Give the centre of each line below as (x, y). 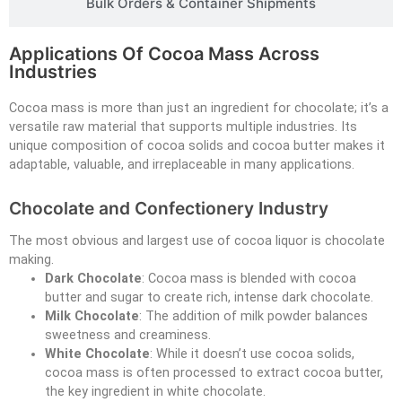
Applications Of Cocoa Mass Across (164, 53)
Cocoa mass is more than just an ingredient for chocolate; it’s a (199, 108)
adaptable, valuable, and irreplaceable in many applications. (182, 164)
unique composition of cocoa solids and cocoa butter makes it (197, 145)
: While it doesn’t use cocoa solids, (252, 354)
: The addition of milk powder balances (253, 316)
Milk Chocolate (92, 316)
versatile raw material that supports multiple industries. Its (183, 127)
